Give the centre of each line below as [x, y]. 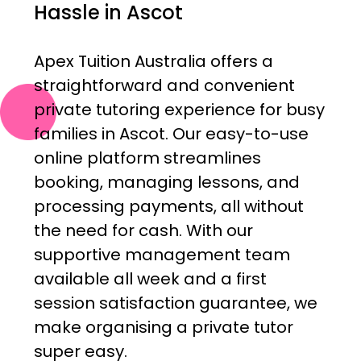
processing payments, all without [168, 207]
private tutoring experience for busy [179, 110]
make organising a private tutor [163, 328]
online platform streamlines [147, 158]
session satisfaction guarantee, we [175, 303]
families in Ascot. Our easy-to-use [171, 134]
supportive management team [162, 255]
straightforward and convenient [164, 86]
